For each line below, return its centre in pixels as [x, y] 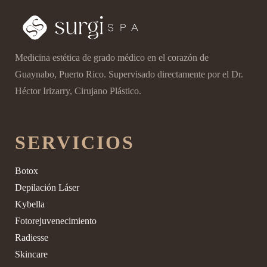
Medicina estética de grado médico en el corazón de [112, 57]
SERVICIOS [75, 142]
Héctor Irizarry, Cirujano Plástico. [78, 91]
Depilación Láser [47, 187]
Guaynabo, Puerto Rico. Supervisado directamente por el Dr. [129, 74]
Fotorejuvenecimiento [56, 221]
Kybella [30, 204]
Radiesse [32, 237]
